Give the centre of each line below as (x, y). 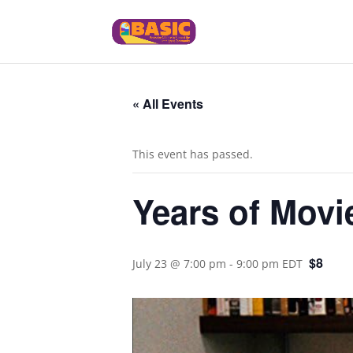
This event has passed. (193, 154)
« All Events (168, 104)
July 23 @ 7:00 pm (179, 264)
